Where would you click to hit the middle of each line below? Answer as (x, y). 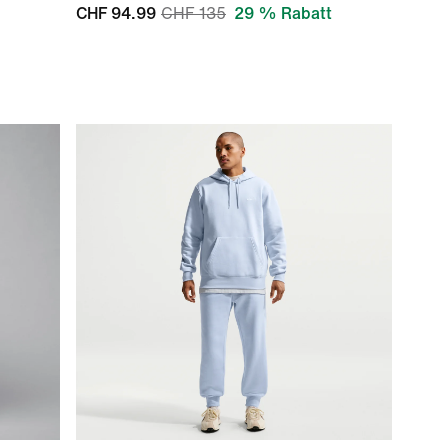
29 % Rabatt (283, 13)
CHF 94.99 (116, 13)
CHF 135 (193, 13)
